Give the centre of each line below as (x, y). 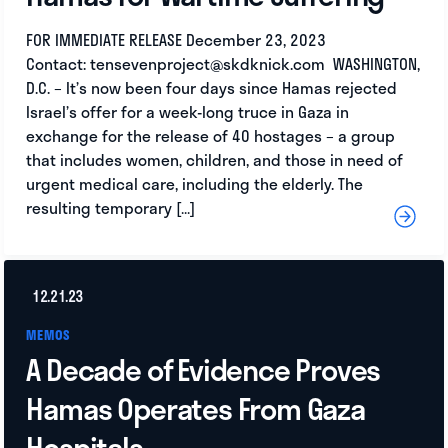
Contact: (58, 64)
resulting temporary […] (111, 208)
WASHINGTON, (372, 64)
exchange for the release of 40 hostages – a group (210, 136)
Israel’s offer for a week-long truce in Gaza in (187, 112)
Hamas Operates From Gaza (195, 408)
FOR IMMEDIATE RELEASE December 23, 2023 (176, 40)
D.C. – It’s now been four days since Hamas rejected (211, 88)
